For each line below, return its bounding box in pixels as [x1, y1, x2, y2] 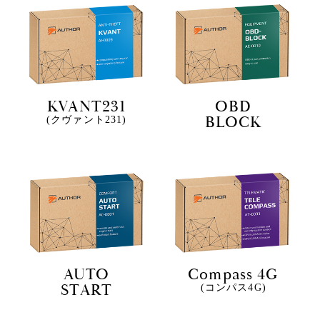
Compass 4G [188, 264, 279, 285]
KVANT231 [47, 96, 126, 118]
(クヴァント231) [46, 114, 127, 126]
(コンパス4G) [200, 281, 266, 293]
